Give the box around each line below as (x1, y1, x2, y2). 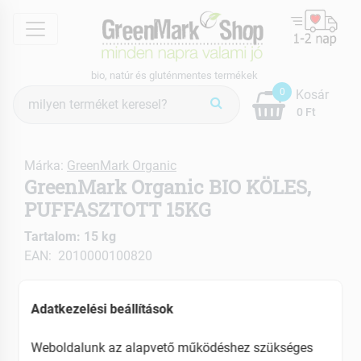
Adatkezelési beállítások (31, 301, 174, 317)
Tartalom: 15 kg (24, 228, 116, 244)
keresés (12, 105, 55, 121)
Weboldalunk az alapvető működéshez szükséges (31, 339, 313, 355)
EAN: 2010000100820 (24, 247, 152, 263)
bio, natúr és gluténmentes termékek (91, 68, 258, 81)
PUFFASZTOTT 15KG (24, 196, 211, 222)
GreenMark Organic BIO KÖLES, (24, 173, 311, 200)
